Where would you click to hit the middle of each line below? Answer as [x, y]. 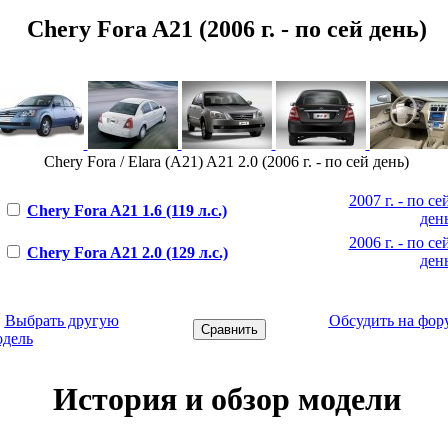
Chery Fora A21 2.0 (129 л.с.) [127, 252]
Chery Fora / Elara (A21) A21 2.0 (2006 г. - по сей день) [226, 161]
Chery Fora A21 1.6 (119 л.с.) [126, 210]
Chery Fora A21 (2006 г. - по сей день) [226, 28]
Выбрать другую [61, 320]
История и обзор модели [226, 399]
